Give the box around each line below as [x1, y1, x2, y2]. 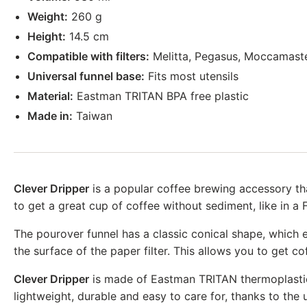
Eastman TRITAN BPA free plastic [73, 89, 249, 103]
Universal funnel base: [27, 69, 145, 83]
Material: [27, 89, 73, 103]
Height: [27, 29, 66, 43]
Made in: [27, 109, 73, 123]
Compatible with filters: [27, 49, 149, 63]
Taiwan [73, 109, 112, 123]
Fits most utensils [145, 69, 238, 83]
